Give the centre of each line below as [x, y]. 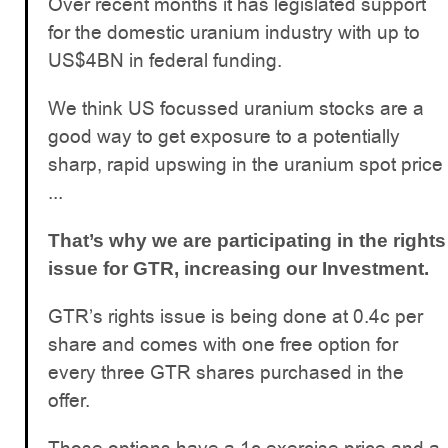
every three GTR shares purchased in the [226, 372]
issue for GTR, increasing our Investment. [238, 268]
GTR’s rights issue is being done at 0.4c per [235, 316]
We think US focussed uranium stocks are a [236, 108]
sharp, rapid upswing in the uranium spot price [245, 164]
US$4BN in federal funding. [165, 60]
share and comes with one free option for [223, 344]
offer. [69, 400]
